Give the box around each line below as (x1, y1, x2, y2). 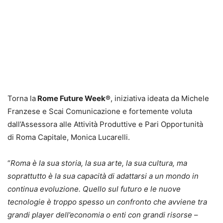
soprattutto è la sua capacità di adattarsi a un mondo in (7, 171, 199, 181)
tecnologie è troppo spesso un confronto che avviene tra (7, 197, 207, 207)
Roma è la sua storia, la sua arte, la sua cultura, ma (10, 158, 187, 168)
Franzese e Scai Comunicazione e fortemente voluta (7, 106, 192, 116)
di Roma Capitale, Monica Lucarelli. (7, 132, 130, 142)
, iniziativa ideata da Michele (111, 93, 209, 103)
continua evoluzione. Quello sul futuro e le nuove (7, 184, 181, 194)
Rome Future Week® (36, 93, 111, 103)
